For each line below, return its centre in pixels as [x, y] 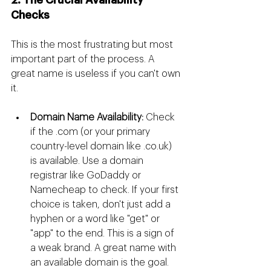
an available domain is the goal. [100, 263]
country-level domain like [87, 147]
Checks [30, 15]
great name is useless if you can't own [97, 74]
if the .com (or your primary [91, 132]
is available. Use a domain [88, 161]
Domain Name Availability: [87, 118]
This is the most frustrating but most [93, 45]
